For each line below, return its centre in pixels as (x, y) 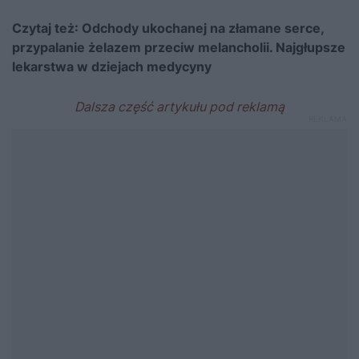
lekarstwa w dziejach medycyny (112, 66)
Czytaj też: (47, 28)
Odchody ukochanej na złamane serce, (203, 28)
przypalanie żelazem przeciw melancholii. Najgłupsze (179, 47)
